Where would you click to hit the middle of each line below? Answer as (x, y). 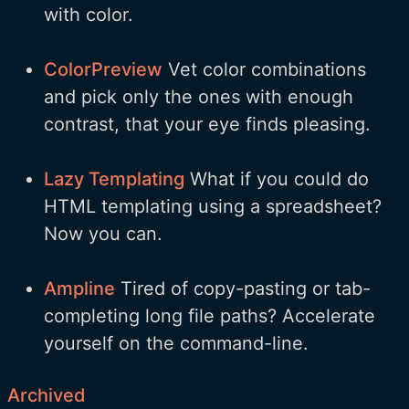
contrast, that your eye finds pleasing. (207, 125)
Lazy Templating (114, 179)
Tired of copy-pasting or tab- (243, 289)
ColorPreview (103, 70)
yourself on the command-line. (176, 344)
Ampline (79, 289)
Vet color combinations (264, 70)
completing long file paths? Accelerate (210, 316)
